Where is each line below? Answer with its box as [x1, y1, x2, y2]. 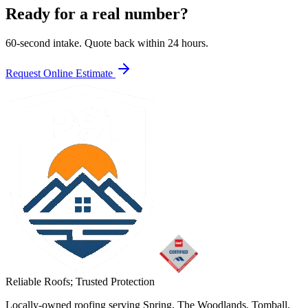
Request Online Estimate [5, 67, 115, 79]
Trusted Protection [76, 275, 155, 287]
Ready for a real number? [5, 4, 188, 23]
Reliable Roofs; [5, 275, 76, 287]
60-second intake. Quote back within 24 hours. [5, 36, 208, 49]
